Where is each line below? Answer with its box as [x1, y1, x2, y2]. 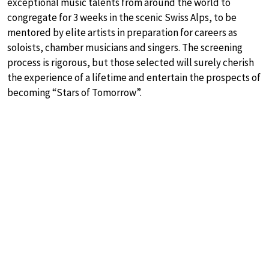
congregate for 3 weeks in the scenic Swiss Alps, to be [7, 10, 237, 24]
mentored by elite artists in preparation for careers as [7, 25, 237, 39]
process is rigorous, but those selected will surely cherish [7, 55, 254, 69]
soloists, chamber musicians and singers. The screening [7, 40, 243, 54]
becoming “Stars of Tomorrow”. [7, 85, 142, 99]
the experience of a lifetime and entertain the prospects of [7, 70, 261, 84]
